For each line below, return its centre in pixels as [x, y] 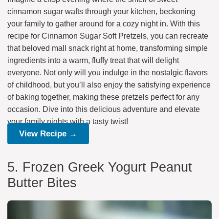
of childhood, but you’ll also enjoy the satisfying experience [109, 85]
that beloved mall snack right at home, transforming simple [108, 48]
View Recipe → [48, 133]
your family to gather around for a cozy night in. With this [104, 23]
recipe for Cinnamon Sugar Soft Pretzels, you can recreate [108, 36]
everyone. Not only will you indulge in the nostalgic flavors [108, 72]
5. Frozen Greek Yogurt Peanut [100, 167]
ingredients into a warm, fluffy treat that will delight [93, 60]
